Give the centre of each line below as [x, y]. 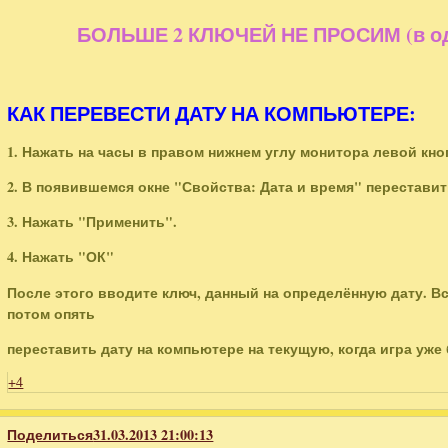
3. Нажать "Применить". [92, 222]
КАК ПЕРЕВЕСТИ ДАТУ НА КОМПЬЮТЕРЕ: [212, 114]
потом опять [51, 313]
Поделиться [50, 434]
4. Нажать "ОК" [61, 257]
